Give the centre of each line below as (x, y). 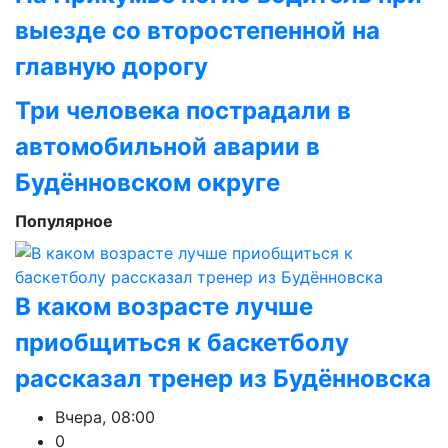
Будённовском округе (147, 182)
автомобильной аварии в (167, 146)
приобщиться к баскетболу (182, 342)
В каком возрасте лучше (164, 306)
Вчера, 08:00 (105, 417)
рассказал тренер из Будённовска (223, 378)
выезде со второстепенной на (197, 30)
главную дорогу (111, 66)
